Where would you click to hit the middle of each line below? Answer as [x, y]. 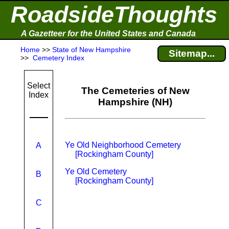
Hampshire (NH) [135, 102]
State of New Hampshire [91, 50]
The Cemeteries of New [135, 91]
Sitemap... [192, 53]
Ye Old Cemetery [96, 171]
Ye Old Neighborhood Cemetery [123, 145]
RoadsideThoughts [114, 15]
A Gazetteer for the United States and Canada [108, 33]
